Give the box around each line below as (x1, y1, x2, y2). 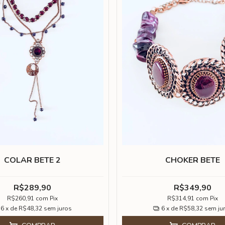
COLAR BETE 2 (4, 155, 61, 166)
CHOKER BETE (165, 155, 220, 166)
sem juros (44, 204, 72, 212)
